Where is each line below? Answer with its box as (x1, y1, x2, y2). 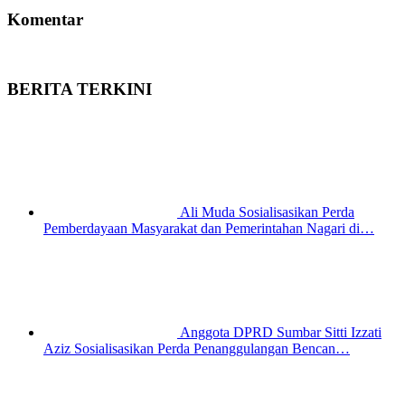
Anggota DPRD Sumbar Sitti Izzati (180, 325, 381, 341)
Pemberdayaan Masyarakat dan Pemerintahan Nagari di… (43, 221, 374, 237)
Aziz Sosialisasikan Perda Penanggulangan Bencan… (43, 341, 350, 357)
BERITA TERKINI (7, 80, 152, 99)
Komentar (7, 9, 83, 29)
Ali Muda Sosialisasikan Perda (180, 204, 354, 221)
